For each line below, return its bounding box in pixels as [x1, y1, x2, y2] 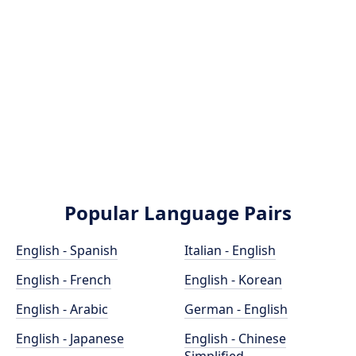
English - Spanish [16, 242, 118, 259]
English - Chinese [184, 330, 286, 347]
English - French [16, 271, 111, 288]
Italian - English [184, 242, 276, 259]
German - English [184, 300, 288, 318]
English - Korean [184, 271, 282, 288]
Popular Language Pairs [64, 199, 292, 226]
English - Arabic [16, 300, 108, 318]
